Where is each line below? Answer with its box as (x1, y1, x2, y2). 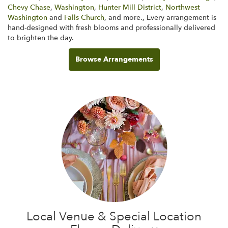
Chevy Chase (8, 2, 50, 12)
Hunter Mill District (98, 2, 161, 12)
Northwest (165, 2, 200, 12)
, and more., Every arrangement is (104, 12, 216, 22)
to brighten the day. (8, 33, 74, 43)
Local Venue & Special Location (26, 208, 202, 225)
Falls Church (64, 12, 104, 22)
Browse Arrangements (75, 54, 153, 64)
